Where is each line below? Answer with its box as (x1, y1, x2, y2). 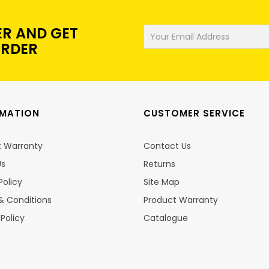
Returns (144, 157, 175, 170)
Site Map (144, 175, 180, 188)
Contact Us (144, 139, 191, 152)
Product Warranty (144, 193, 218, 206)
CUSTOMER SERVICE (144, 106, 245, 119)
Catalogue (144, 211, 188, 224)
